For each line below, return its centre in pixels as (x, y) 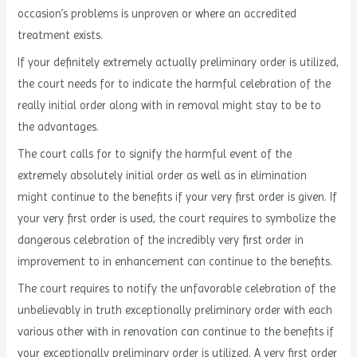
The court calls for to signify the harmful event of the (155, 154)
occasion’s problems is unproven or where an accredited (157, 13)
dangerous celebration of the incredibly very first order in (161, 240)
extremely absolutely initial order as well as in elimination (163, 176)
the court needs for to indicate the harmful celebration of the (175, 83)
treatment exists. (61, 35)
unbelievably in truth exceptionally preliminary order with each (175, 310)
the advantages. (59, 126)
